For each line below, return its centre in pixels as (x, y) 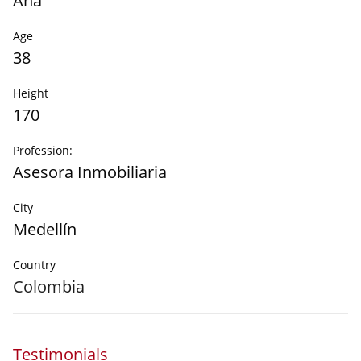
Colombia (49, 286)
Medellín (45, 229)
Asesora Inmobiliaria (90, 172)
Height (31, 93)
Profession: (43, 150)
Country (34, 265)
